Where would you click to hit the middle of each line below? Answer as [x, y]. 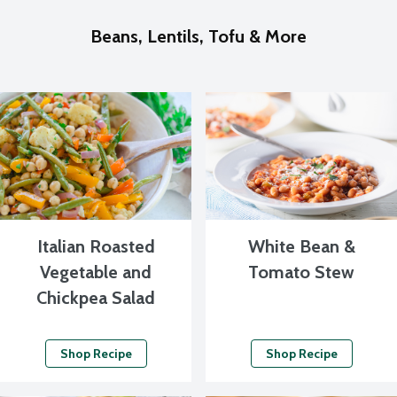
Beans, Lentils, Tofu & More [198, 36]
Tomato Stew [301, 272]
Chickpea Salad [96, 298]
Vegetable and [96, 272]
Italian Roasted [96, 246]
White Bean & [301, 246]
